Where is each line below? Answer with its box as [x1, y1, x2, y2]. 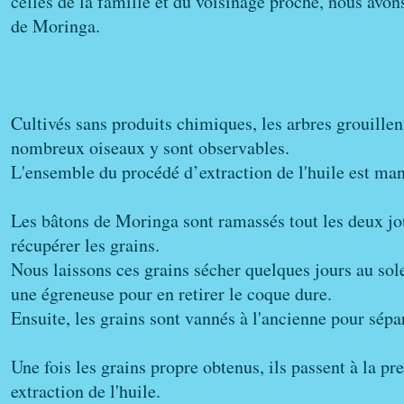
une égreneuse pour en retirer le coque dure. [11, 281, 332, 306]
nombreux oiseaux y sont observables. [11, 135, 289, 160]
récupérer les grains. [11, 233, 160, 257]
